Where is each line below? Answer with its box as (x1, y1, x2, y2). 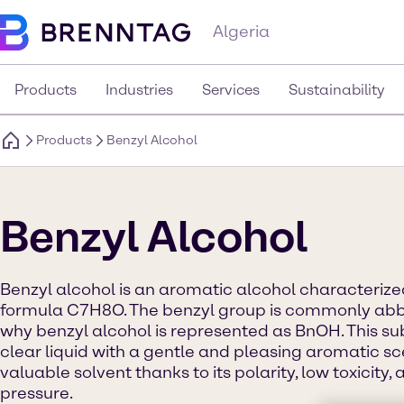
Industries (106, 81, 173, 98)
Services (202, 81, 260, 98)
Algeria (213, 22, 270, 41)
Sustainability (289, 81, 385, 98)
